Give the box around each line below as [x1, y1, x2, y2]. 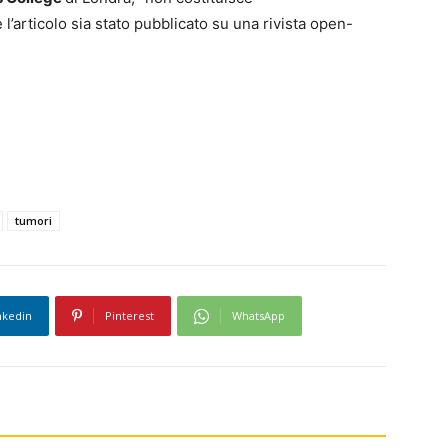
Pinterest [105, 308, 154, 324]
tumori [15, 213, 52, 229]
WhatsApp [232, 308, 285, 324]
